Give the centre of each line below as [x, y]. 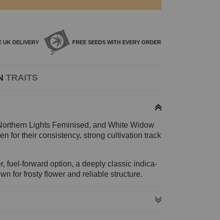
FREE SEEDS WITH [96, 42]
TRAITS [22, 78]
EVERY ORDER [141, 42]
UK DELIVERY [21, 42]
